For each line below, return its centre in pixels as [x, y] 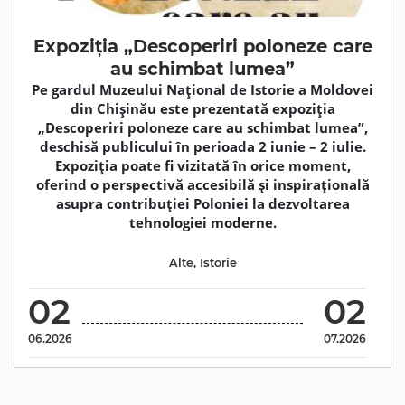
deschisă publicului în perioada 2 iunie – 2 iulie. [202, 146]
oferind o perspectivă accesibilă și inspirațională [202, 184]
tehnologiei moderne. [202, 222]
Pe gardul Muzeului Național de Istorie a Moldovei [202, 89]
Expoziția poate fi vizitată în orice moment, [202, 165]
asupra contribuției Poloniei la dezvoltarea [202, 203]
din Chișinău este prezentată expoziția [202, 108]
